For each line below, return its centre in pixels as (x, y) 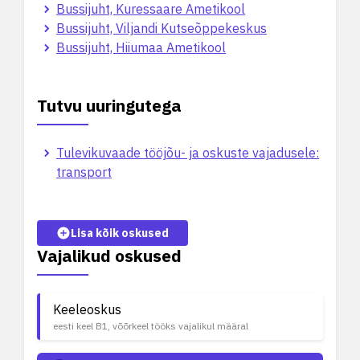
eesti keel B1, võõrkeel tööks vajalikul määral (151, 326)
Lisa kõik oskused (120, 233)
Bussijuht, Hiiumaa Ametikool (141, 47)
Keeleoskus (87, 309)
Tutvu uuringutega (109, 105)
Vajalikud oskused (109, 256)
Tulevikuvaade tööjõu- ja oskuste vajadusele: (188, 153)
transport (84, 172)
